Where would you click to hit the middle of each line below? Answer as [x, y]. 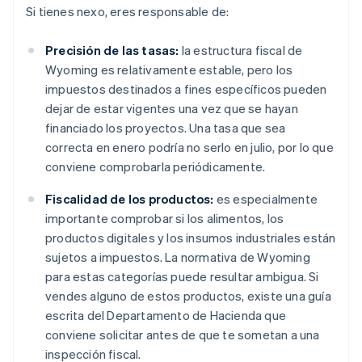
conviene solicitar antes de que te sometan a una [183, 335]
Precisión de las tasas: [112, 51]
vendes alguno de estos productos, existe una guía [188, 296]
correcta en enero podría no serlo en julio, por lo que [189, 147]
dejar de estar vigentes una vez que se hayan [172, 109]
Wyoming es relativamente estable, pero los [169, 70]
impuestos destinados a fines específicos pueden [186, 89]
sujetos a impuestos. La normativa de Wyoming [178, 257]
